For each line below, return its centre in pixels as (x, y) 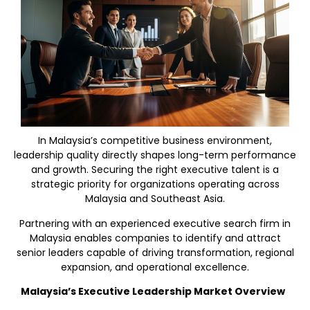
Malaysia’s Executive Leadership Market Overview (155, 292)
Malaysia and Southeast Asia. (155, 199)
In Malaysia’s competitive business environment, (155, 141)
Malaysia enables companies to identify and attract (155, 238)
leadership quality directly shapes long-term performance (155, 155)
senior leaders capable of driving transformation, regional (155, 252)
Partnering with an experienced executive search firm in (155, 223)
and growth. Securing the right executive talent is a (155, 170)
